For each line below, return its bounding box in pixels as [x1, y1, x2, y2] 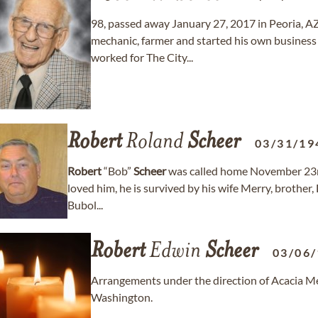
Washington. [91, 290, 153, 304]
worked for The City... [91, 50, 193, 64]
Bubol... [67, 198, 103, 212]
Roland [121, 131, 187, 154]
